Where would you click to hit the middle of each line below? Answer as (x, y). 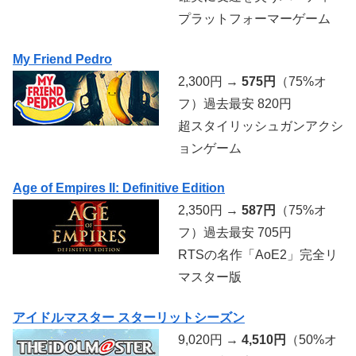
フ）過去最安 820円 (235, 103)
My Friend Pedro (62, 59)
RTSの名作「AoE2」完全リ (258, 255)
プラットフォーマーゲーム (254, 19)
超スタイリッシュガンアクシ (261, 126)
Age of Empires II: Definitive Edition (119, 188)
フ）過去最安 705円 (235, 233)
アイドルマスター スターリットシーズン (129, 317)
